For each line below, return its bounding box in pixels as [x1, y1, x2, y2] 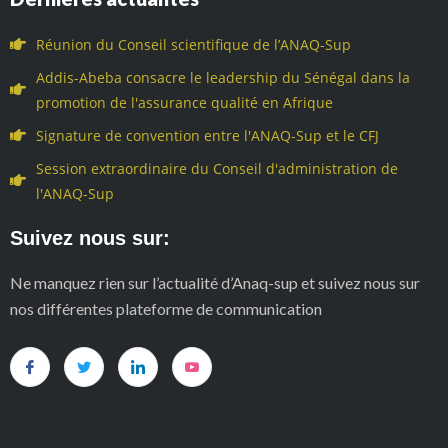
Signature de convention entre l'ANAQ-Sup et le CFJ [36, 125, 379, 145]
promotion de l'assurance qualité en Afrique [36, 92, 333, 112]
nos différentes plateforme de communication [10, 298, 322, 318]
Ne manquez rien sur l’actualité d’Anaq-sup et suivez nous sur [10, 272, 420, 292]
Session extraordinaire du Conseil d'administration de [36, 158, 398, 178]
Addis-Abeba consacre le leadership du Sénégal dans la [36, 67, 410, 87]
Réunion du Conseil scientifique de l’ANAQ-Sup [36, 34, 351, 54]
